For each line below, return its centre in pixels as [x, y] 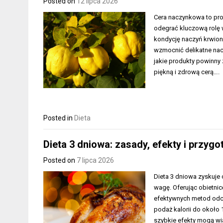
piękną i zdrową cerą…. [187, 72]
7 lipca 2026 [95, 161]
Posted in [59, 118]
